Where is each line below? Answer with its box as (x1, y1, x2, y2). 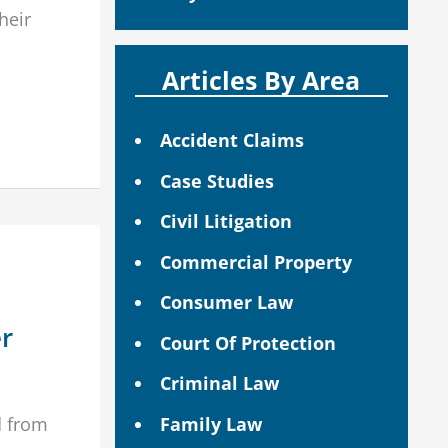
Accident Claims (159, 128, 304, 153)
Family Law (159, 411, 262, 436)
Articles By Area (162, 63, 361, 98)
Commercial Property (159, 249, 352, 274)
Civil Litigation (159, 209, 292, 234)
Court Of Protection (159, 330, 336, 355)
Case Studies (159, 168, 274, 193)
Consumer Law (159, 290, 293, 315)
